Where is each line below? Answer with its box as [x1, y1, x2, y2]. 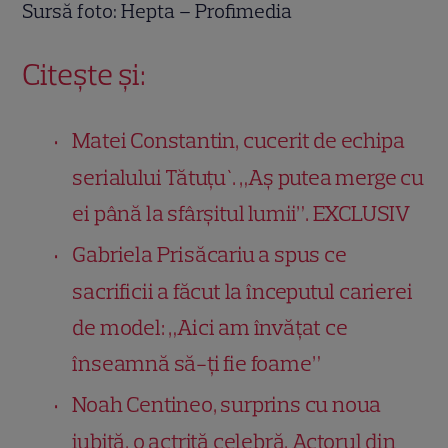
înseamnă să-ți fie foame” [72, 350, 321, 378]
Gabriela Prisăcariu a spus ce [72, 241, 347, 269]
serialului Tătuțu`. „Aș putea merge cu [72, 164, 424, 192]
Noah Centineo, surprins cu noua [72, 391, 382, 419]
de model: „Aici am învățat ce [72, 314, 348, 342]
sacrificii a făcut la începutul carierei [72, 278, 413, 306]
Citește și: [22, 56, 147, 94]
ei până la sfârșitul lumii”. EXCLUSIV [72, 200, 411, 228]
